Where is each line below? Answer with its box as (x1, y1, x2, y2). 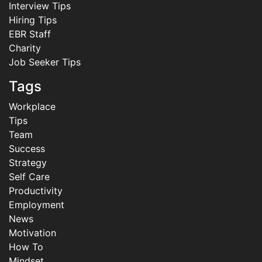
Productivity (9, 185, 63, 197)
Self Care (9, 171, 50, 183)
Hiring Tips (9, 14, 57, 26)
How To (9, 241, 43, 253)
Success (9, 143, 45, 155)
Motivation (9, 227, 56, 239)
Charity (9, 42, 41, 54)
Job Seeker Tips (9, 56, 81, 68)
